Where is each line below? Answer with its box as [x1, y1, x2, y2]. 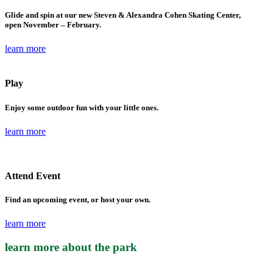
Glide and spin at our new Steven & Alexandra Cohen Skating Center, [5, 10, 241, 19]
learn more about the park [5, 241, 137, 254]
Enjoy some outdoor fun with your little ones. [5, 102, 158, 112]
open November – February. [5, 19, 101, 29]
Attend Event [5, 170, 60, 181]
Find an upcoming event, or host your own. [5, 195, 151, 205]
